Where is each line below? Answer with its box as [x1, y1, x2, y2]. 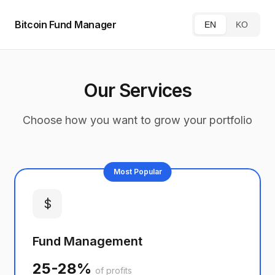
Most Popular [113, 167, 162, 176]
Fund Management [33, 234, 142, 249]
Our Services [83, 79, 192, 101]
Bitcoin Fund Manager [15, 18, 117, 31]
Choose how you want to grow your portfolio [23, 114, 252, 126]
